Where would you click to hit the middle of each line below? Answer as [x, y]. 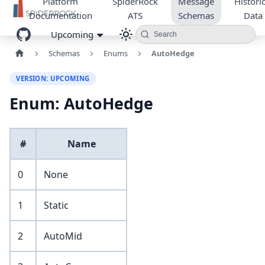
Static [56, 206]
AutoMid [63, 236]
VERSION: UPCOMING [53, 78]
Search [165, 34]
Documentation [60, 15]
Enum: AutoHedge [81, 104]
